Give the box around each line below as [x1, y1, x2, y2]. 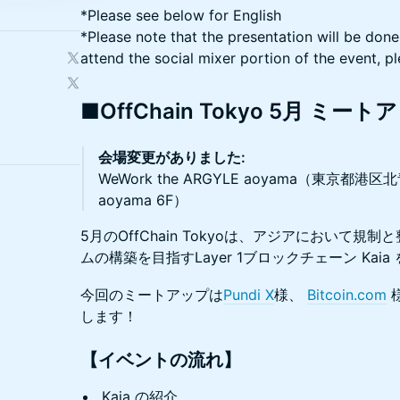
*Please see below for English [80, 5, 281, 24]
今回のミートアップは [80, 285, 223, 304]
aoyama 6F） [98, 190, 187, 209]
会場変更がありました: [98, 147, 246, 166]
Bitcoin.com [307, 285, 387, 304]
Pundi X [223, 285, 274, 304]
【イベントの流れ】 [80, 348, 241, 371]
